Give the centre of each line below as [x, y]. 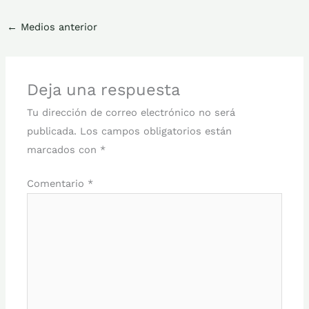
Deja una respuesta [104, 90]
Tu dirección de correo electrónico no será [131, 113]
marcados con [64, 150]
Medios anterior [57, 27]
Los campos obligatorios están [156, 131]
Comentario [58, 184]
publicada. [52, 131]
